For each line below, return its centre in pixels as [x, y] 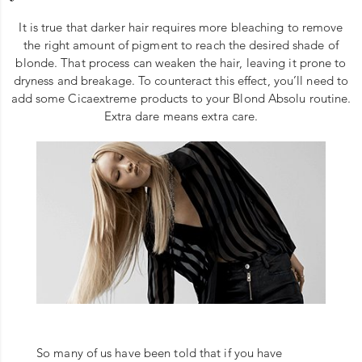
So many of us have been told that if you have [160, 352]
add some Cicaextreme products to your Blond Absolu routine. [181, 98]
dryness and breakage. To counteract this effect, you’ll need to [181, 80]
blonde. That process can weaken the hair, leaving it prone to [181, 62]
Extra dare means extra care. [181, 116]
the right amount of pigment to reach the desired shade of [181, 44]
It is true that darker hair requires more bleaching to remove [181, 27]
